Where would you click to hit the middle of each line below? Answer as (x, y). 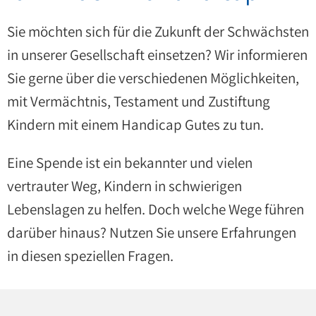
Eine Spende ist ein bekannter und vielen (130, 163)
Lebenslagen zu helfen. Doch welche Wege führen (156, 209)
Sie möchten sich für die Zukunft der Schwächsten (158, 31)
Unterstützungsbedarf (158, 12)
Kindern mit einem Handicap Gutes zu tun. (135, 124)
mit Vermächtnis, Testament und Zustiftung (139, 101)
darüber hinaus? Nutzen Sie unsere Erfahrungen (152, 232)
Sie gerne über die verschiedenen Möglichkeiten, (153, 78)
